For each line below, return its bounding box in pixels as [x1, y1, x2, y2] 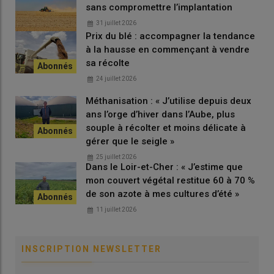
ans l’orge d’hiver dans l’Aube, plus [86, 108, 235, 120]
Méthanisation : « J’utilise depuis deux [86, 95, 251, 106]
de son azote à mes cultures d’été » [86, 188, 239, 199]
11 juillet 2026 [96, 206, 136, 213]
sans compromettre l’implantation [86, 1, 232, 13]
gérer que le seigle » [86, 135, 174, 147]
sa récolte [86, 57, 130, 68]
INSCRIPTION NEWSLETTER [21, 243, 161, 254]
